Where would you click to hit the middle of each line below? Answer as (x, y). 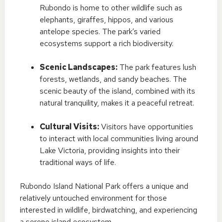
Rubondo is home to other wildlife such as (111, 8)
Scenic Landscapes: (79, 67)
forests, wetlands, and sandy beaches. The (113, 79)
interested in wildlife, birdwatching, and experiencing (109, 210)
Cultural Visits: (69, 127)
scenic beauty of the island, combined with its (117, 91)
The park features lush (157, 67)
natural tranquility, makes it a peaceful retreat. (117, 103)
